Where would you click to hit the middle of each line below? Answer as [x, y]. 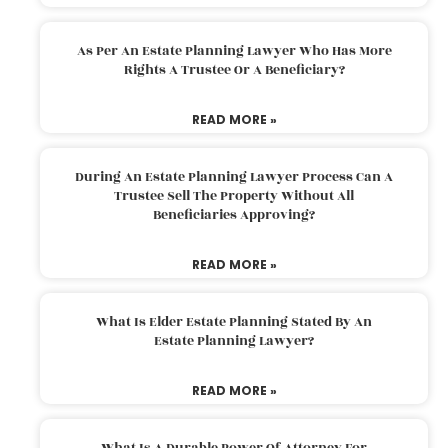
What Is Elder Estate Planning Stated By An [234, 321]
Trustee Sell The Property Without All [234, 195]
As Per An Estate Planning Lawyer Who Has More [234, 50]
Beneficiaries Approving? [234, 214]
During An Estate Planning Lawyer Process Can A [234, 176]
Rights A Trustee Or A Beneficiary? [234, 69]
